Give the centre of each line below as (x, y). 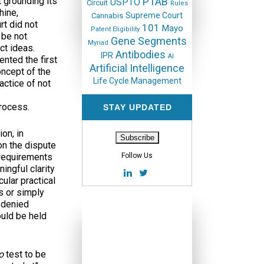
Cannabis (107, 16)
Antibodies (140, 55)
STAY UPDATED (137, 107)
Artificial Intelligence (137, 68)
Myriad (98, 43)
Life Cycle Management (137, 81)
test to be (26, 254)
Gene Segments (148, 41)
